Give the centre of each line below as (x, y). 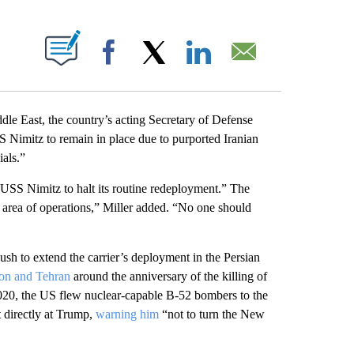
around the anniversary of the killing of (168, 276)
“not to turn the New (211, 314)
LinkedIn (239, 67)
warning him (127, 314)
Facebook (153, 67)
